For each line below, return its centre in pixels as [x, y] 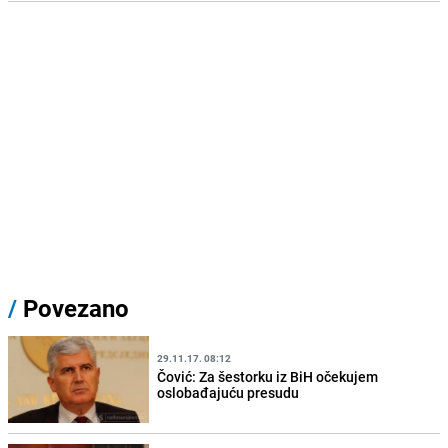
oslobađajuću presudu [228, 392]
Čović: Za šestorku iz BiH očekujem [268, 376]
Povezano [73, 308]
